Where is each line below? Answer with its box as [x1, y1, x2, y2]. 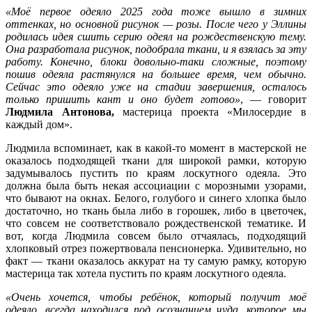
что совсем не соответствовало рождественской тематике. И [6, 217, 306, 230]
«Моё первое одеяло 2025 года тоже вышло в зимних [6, 6, 306, 18]
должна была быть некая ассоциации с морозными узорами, [6, 180, 306, 192]
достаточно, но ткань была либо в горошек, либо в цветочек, [6, 205, 306, 217]
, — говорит [240, 93, 306, 106]
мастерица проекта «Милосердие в [114, 106, 307, 118]
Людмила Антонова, [6, 106, 114, 118]
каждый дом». [6, 118, 72, 131]
